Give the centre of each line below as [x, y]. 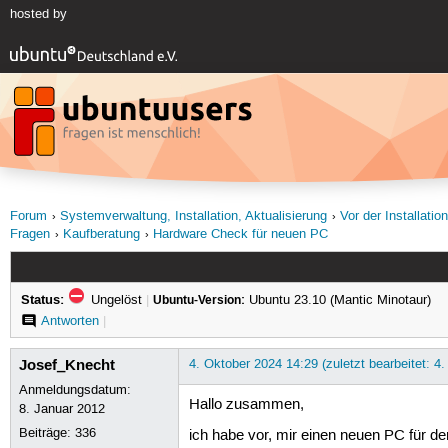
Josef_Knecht [67, 364]
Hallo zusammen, [246, 404]
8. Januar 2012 [62, 408]
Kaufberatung [101, 235]
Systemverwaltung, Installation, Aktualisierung [193, 217]
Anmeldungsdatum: [75, 389]
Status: [42, 298]
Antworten [69, 320]
